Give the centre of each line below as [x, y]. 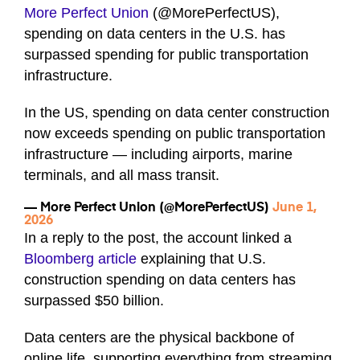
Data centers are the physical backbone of [159, 338]
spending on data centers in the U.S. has [155, 34]
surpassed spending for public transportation [166, 55]
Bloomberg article [80, 259]
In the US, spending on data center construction [177, 113]
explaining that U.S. [201, 259]
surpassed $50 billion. [96, 301]
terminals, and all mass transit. [122, 176]
